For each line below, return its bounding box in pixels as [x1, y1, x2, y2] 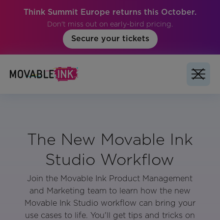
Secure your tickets [71, 34, 149, 44]
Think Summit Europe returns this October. [24, 7, 196, 17]
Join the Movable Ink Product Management [27, 174, 193, 184]
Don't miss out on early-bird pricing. [47, 20, 173, 28]
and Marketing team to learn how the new [29, 186, 191, 196]
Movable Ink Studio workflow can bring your [24, 198, 195, 208]
